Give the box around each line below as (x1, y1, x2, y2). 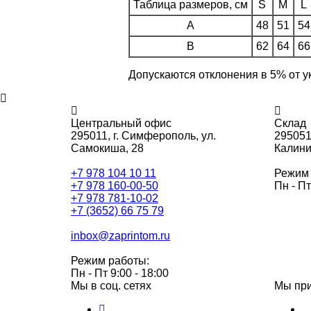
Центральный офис (71, 117, 171, 129)
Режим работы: (71, 254, 149, 267)
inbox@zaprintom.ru (71, 229, 170, 242)
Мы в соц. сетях (71, 279, 151, 292)
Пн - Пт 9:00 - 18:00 (71, 267, 169, 279)
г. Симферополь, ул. (113, 129, 216, 142)
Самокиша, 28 (71, 142, 144, 154)
